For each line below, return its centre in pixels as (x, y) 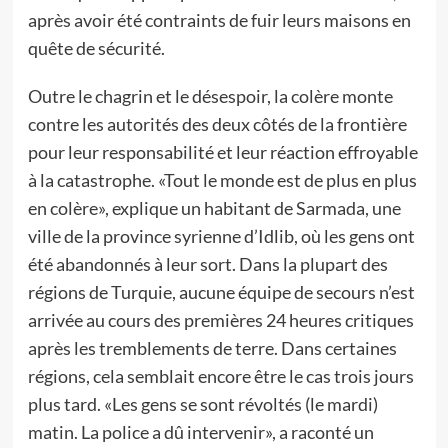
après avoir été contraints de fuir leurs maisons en (219, 20)
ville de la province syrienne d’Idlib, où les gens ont (221, 236)
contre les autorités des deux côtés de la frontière (217, 124)
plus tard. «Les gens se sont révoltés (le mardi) (202, 404)
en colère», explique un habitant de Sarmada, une (214, 208)
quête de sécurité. (96, 48)
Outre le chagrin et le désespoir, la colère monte (210, 96)
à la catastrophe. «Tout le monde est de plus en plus (222, 180)
